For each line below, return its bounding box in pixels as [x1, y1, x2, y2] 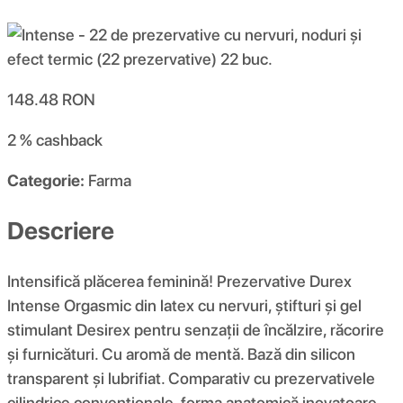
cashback [36, 130, 103, 150]
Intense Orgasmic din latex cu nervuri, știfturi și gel [7, 295, 362, 315]
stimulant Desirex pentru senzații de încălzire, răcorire [7, 319, 384, 339]
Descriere [7, 215, 114, 246]
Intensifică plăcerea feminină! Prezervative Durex [7, 271, 352, 291]
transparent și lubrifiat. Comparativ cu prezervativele [7, 368, 375, 388]
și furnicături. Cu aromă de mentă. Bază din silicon [7, 344, 355, 363]
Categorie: [7, 171, 85, 191]
